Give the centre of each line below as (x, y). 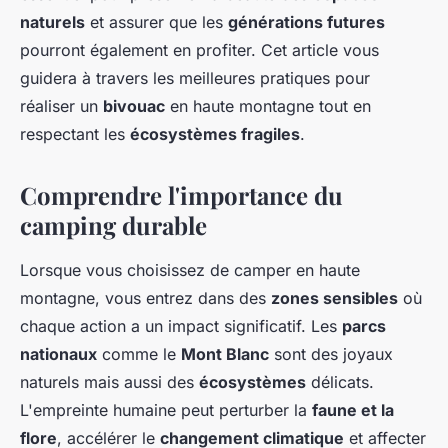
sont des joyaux (331, 354)
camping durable (113, 225)
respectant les (75, 134)
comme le (139, 354)
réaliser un (61, 106)
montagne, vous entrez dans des (145, 298)
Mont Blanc (225, 354)
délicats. (340, 382)
